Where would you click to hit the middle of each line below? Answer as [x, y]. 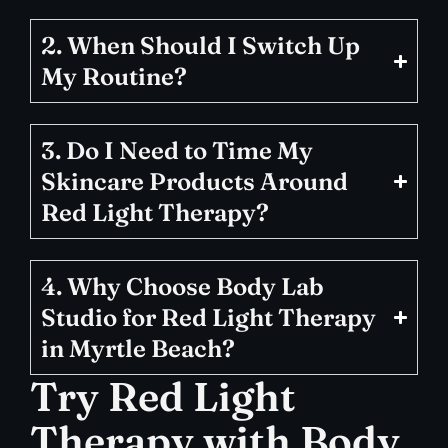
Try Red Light [163, 397]
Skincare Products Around [194, 182]
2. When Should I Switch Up [200, 46]
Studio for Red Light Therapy [208, 318]
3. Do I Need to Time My [177, 151]
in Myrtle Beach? [138, 349]
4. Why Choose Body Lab [182, 287]
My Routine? [114, 77]
